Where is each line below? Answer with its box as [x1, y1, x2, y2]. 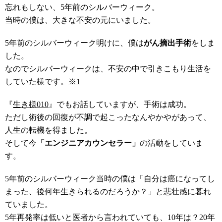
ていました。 [5, 200, 53, 209]
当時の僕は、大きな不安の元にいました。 [5, 16, 156, 24]
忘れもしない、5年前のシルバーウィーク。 [5, 3, 160, 11]
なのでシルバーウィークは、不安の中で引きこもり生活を [5, 64, 211, 73]
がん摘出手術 [144, 39, 191, 47]
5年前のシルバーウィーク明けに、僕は [5, 39, 144, 47]
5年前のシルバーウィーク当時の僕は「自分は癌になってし [5, 174, 215, 183]
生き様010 [13, 100, 49, 109]
